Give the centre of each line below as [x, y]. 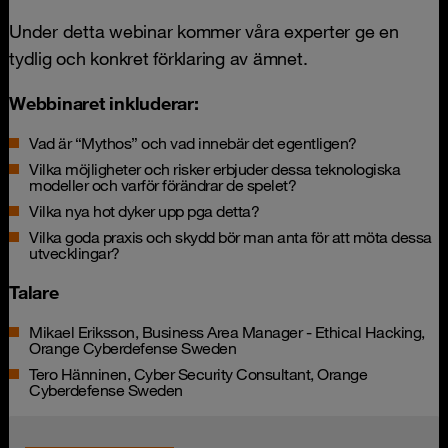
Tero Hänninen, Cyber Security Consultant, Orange [198, 374]
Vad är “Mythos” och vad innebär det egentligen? [193, 143]
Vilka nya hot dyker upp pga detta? [144, 211]
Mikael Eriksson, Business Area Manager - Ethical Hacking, [227, 332]
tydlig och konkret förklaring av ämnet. [158, 58]
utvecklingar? [74, 253]
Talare [34, 292]
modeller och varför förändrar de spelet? [162, 185]
